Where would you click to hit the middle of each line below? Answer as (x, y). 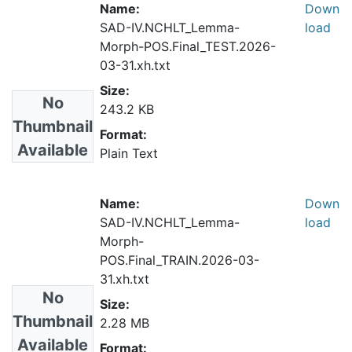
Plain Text (129, 153)
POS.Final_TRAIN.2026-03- (180, 260)
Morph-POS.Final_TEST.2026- (188, 46)
